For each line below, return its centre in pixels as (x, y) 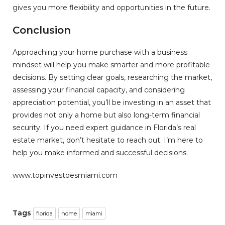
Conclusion (42, 30)
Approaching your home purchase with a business (100, 52)
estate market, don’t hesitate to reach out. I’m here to (108, 140)
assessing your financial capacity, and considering (99, 90)
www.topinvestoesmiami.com (65, 176)
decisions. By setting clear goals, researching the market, (112, 78)
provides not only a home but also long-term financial (106, 115)
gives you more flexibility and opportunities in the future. (111, 8)
